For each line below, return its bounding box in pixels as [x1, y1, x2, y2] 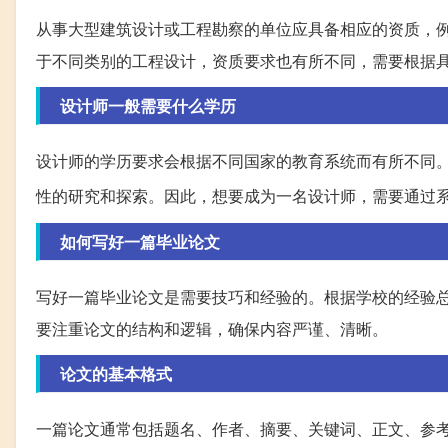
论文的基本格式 [60, 361, 172, 385]
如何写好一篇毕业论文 [60, 229, 220, 253]
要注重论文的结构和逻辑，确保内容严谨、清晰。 [36, 316, 388, 340]
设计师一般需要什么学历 [60, 93, 236, 117]
